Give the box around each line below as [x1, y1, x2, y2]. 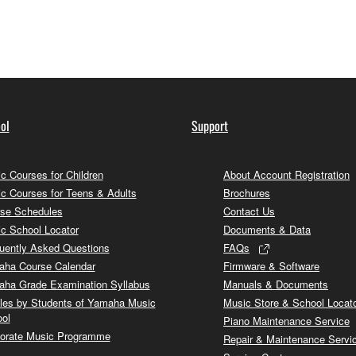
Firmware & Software [223, 257, 319, 273]
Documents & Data [223, 221, 311, 237]
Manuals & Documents [223, 276, 328, 292]
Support [192, 115, 228, 135]
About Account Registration [223, 166, 350, 182]
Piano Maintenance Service [223, 312, 350, 328]
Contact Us [223, 203, 275, 219]
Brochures [223, 184, 270, 200]
